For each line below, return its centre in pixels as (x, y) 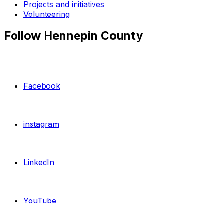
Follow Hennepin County (73, 36)
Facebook (42, 86)
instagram (41, 124)
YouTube (40, 201)
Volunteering (46, 14)
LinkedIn (39, 163)
